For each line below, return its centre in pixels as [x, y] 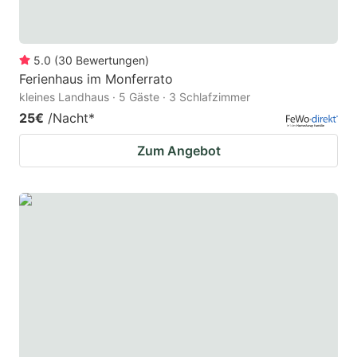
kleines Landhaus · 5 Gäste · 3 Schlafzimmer [135, 96]
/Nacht [68, 118]
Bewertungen [110, 60]
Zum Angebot [178, 150]
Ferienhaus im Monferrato [96, 78]
